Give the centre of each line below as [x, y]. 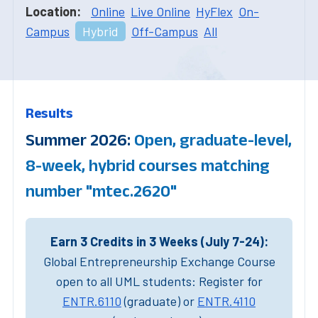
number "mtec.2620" [101, 190]
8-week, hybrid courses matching [148, 165]
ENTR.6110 [92, 301]
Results [49, 113]
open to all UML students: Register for [159, 281]
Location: [53, 11]
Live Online [160, 11]
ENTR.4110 [226, 301]
